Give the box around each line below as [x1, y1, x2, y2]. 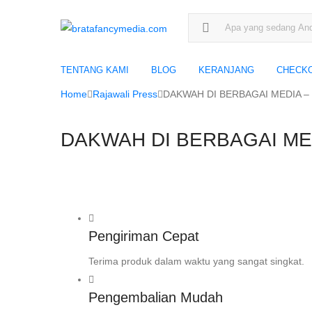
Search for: [187, 16, 236, 27]
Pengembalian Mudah [88, 290, 223, 306]
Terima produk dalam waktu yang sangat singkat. [88, 256, 304, 267]
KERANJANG [198, 65, 254, 75]
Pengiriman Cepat [88, 228, 199, 244]
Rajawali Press [93, 88, 157, 100]
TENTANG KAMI [61, 65, 129, 75]
